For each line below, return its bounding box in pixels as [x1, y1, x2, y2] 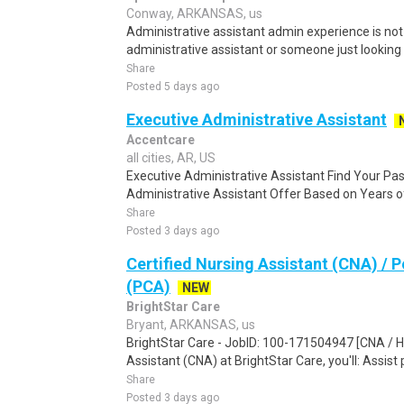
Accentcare [126, 133, 195, 147]
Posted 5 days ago [126, 80, 219, 93]
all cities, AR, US [126, 151, 216, 165]
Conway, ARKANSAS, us [126, 6, 262, 21]
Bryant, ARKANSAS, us [126, 317, 255, 332]
